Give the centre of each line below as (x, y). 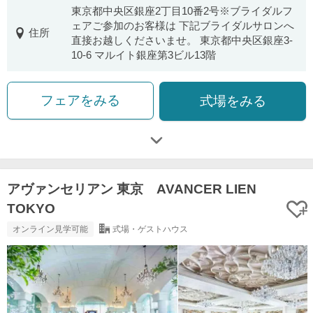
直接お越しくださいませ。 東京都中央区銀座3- (182, 40)
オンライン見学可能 (50, 229)
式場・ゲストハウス (150, 229)
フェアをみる (80, 100)
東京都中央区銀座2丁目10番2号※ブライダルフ (182, 11)
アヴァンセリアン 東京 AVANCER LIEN (132, 189)
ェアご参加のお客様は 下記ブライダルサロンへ (182, 26)
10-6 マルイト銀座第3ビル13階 (143, 55)
